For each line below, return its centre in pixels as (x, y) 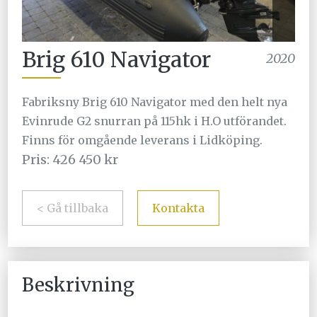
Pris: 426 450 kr (70, 160)
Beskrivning (79, 285)
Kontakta (179, 208)
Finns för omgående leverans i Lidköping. (143, 140)
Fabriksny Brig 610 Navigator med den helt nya (155, 102)
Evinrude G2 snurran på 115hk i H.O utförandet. (155, 121)
